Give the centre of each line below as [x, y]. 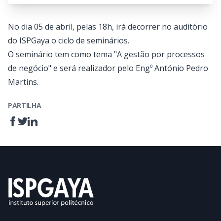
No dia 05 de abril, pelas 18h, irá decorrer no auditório [108, 27]
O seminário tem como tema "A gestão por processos [106, 54]
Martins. [23, 82]
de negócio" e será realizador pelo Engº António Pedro [108, 68]
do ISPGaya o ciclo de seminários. [69, 40]
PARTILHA [25, 105]
